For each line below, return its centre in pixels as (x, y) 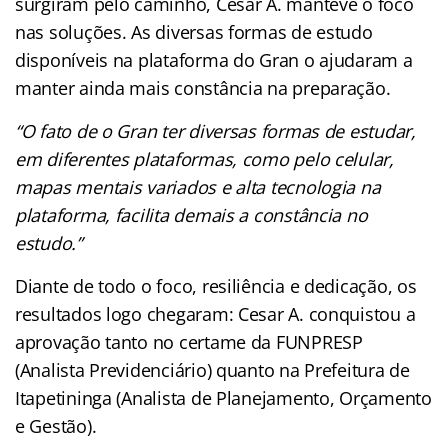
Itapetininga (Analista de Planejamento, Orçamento (223, 397)
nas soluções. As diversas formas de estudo (194, 31)
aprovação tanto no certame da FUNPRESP (189, 341)
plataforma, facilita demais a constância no (191, 214)
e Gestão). (56, 425)
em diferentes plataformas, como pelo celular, (204, 158)
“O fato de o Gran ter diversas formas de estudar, (215, 130)
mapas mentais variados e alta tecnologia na (198, 186)
